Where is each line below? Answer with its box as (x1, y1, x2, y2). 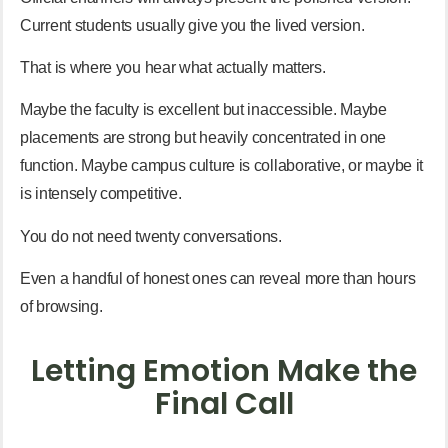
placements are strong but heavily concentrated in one (20, 129, 387, 147)
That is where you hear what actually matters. (20, 58, 326, 76)
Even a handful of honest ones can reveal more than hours (20, 270, 416, 288)
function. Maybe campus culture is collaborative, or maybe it (20, 157, 424, 175)
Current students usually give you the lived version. (20, 16, 365, 34)
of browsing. (20, 298, 103, 316)
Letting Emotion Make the (31, 350, 417, 393)
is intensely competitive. (20, 185, 182, 203)
